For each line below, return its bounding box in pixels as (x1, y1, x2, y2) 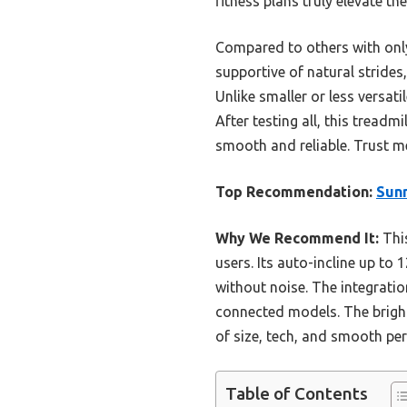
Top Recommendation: (215, 183, 372, 200)
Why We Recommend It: (215, 229, 379, 246)
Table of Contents (225, 383, 368, 404)
